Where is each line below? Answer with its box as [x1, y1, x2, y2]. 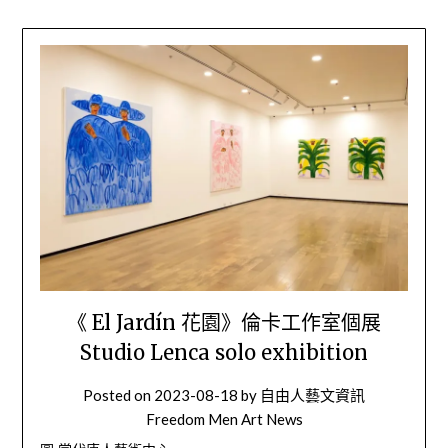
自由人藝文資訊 [260, 386, 365, 405]
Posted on [83, 386, 154, 405]
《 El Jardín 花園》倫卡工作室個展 [67, 310, 381, 336]
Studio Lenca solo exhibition [80, 340, 368, 366]
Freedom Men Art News [145, 410, 303, 429]
